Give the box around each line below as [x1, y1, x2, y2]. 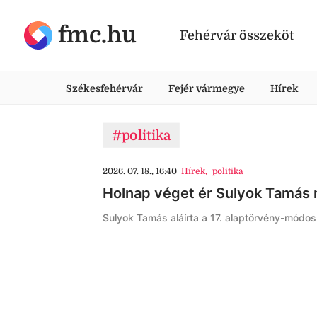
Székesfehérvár [66, 83, 143, 94]
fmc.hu [58, 22, 137, 48]
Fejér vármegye [168, 83, 245, 94]
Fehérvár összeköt [180, 28, 294, 42]
